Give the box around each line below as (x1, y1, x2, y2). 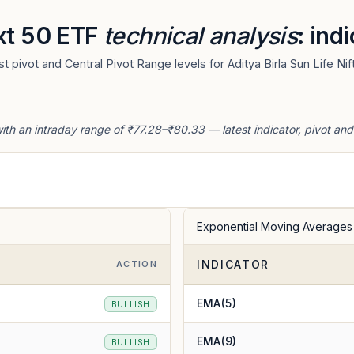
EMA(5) (197, 296, 236, 310)
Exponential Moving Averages (197, 220, 352, 233)
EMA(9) (197, 334, 236, 348)
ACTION (116, 258, 157, 269)
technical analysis (104, 21, 298, 50)
